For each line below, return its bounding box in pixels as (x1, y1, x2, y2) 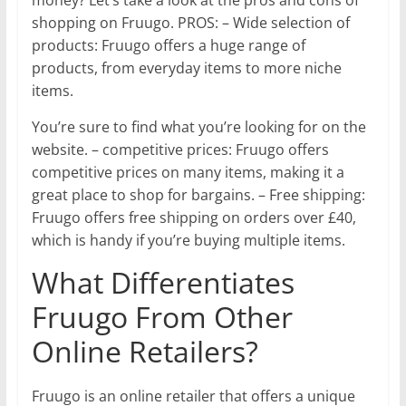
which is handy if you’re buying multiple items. (31, 229, 345, 250)
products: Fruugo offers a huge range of (31, 34, 305, 55)
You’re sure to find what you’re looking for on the (31, 116, 366, 137)
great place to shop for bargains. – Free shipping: (31, 184, 365, 205)
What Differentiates (31, 262, 295, 302)
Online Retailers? (31, 331, 258, 371)
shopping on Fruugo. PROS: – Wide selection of (31, 12, 350, 33)
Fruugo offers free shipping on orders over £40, (31, 207, 356, 227)
